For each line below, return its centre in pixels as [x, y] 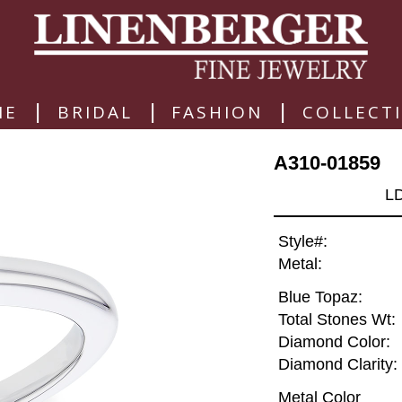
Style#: [302, 242]
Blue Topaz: [320, 297]
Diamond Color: [334, 342]
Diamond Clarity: [337, 365]
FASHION [218, 112]
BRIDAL [95, 112]
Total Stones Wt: [336, 320]
